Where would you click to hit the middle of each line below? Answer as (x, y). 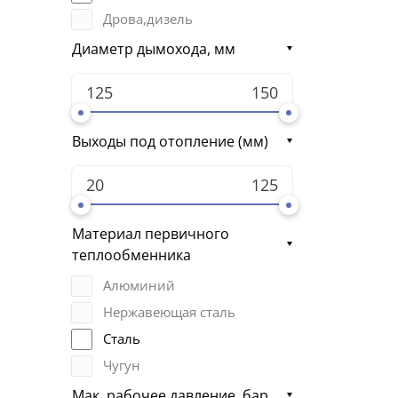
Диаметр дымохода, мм (154, 48)
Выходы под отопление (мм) (170, 141)
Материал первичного (151, 233)
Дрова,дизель (148, 19)
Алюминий (139, 286)
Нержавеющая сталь (169, 312)
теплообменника (131, 255)
